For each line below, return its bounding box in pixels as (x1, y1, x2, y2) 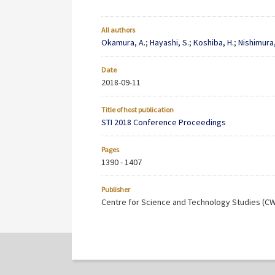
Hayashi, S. (150, 37, 189, 48)
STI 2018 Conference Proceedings (101, 117, 226, 128)
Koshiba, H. (193, 37, 234, 48)
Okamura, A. (101, 37, 145, 48)
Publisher (101, 185, 130, 195)
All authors (101, 25, 135, 35)
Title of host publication (101, 105, 174, 115)
